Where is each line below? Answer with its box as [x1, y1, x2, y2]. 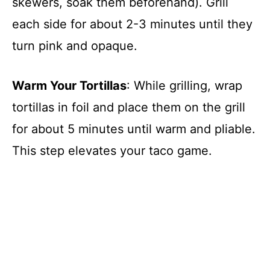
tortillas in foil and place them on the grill [12, 99, 245, 115]
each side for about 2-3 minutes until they [12, 16, 253, 31]
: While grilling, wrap [127, 78, 242, 93]
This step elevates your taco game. [12, 143, 212, 158]
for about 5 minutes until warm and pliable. [12, 121, 256, 136]
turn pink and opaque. [12, 38, 137, 53]
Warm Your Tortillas [12, 78, 127, 93]
